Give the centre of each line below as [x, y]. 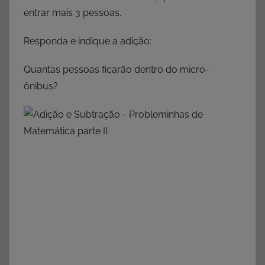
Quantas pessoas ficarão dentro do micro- [117, 70]
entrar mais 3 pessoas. [74, 13]
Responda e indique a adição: [88, 41]
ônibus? [41, 86]
